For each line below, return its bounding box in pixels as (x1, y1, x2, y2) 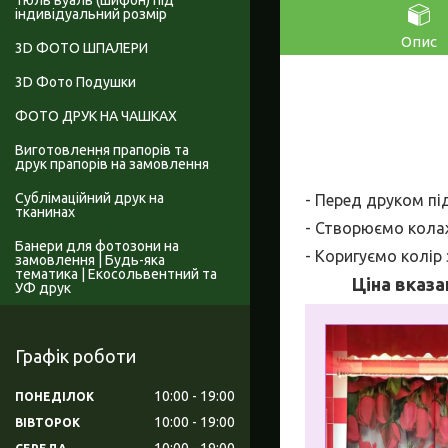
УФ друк (15, 280, 71, 297)
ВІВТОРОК (15, 415, 80, 429)
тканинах (15, 204, 75, 221)
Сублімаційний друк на (15, 190, 164, 207)
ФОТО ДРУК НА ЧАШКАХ (15, 108, 177, 125)
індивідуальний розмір (15, 6, 167, 23)
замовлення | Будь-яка (15, 252, 165, 269)
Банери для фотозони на (15, 238, 179, 255)
